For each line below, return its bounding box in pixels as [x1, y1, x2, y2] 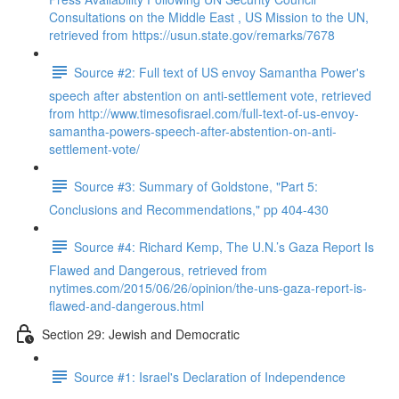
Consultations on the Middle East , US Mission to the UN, [49, 8, 369, 26]
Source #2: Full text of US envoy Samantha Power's [74, 62, 365, 81]
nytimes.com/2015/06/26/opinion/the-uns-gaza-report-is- [49, 279, 367, 297]
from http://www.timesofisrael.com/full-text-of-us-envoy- [49, 104, 359, 122]
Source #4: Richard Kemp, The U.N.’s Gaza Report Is [74, 237, 374, 256]
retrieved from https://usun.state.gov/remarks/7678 [49, 26, 335, 44]
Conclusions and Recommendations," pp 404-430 [49, 200, 329, 218]
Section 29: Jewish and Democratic [42, 324, 240, 343]
